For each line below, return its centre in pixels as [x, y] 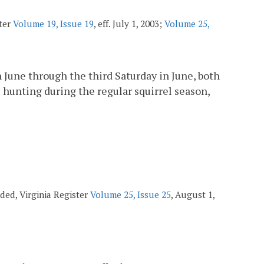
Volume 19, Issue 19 [53, 24]
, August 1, [193, 194]
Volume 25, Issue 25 [131, 194]
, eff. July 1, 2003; [129, 24]
